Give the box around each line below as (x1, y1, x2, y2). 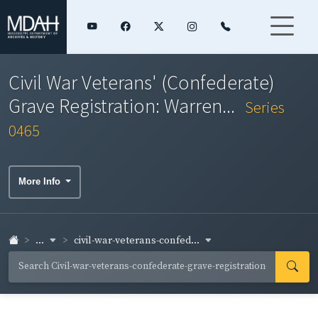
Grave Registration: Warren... (9, 92, 239, 119)
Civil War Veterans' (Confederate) (9, 69, 275, 95)
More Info (18, 176, 63, 187)
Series (245, 97, 285, 117)
